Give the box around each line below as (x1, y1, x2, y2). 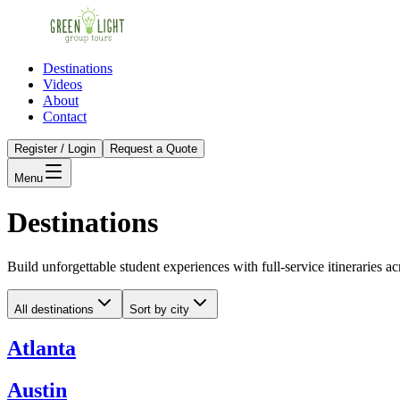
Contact (43, 109, 87, 124)
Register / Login (14, 142, 96, 155)
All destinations (14, 302, 94, 316)
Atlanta (7, 336, 76, 360)
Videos (43, 77, 82, 92)
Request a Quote (110, 142, 197, 155)
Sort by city (129, 302, 189, 316)
